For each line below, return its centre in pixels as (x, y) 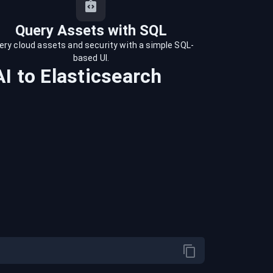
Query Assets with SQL (91, 30)
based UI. (91, 58)
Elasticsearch (101, 76)
